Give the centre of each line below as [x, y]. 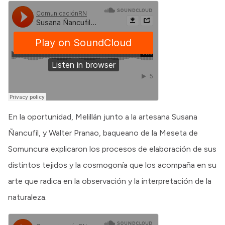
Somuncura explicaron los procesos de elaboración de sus [112, 149]
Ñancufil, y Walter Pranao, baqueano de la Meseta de [103, 133]
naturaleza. [27, 197]
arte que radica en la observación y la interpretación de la [110, 181]
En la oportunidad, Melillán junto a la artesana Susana [103, 117]
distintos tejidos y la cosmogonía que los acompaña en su [112, 165]
